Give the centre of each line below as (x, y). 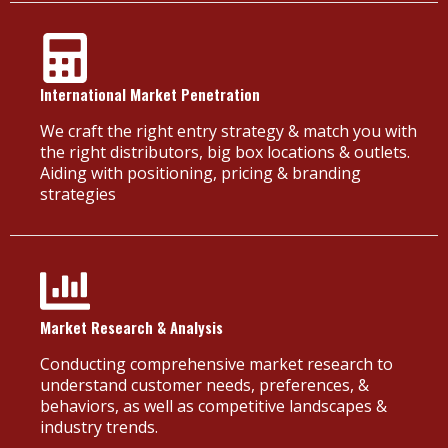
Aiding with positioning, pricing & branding (200, 172)
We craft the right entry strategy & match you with (228, 130)
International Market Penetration (150, 93)
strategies (78, 193)
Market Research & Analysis (131, 326)
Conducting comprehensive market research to (216, 363)
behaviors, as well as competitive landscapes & (213, 405)
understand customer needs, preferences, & (204, 384)
